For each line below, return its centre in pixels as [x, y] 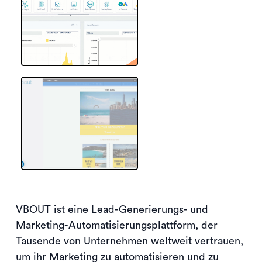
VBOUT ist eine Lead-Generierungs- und [112, 209]
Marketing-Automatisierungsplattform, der [117, 225]
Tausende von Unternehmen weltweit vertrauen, [130, 241]
